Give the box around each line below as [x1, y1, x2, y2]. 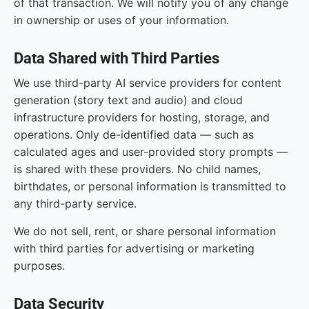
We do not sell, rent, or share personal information [14, 224, 276, 238]
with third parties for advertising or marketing [14, 241, 255, 255]
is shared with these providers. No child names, [14, 162, 261, 176]
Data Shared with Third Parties [14, 50, 219, 67]
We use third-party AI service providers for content [14, 76, 281, 90]
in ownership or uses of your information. [14, 13, 229, 27]
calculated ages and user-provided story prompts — [14, 145, 288, 159]
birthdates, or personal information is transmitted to [14, 179, 286, 193]
